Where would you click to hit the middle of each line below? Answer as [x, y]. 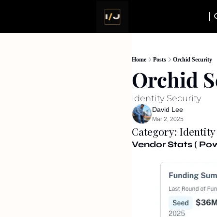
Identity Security [166, 98]
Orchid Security [193, 60]
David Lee [168, 109]
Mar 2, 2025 [168, 119]
